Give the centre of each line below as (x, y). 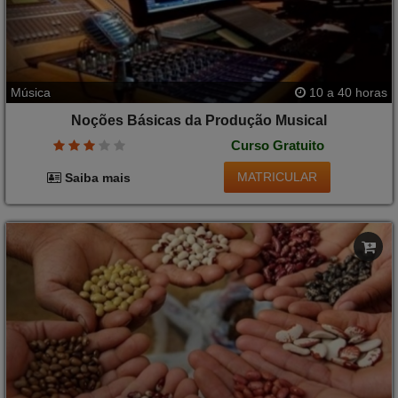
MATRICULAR (278, 177)
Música (31, 93)
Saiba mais (96, 177)
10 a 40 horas (346, 93)
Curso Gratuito (277, 145)
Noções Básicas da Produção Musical (199, 121)
